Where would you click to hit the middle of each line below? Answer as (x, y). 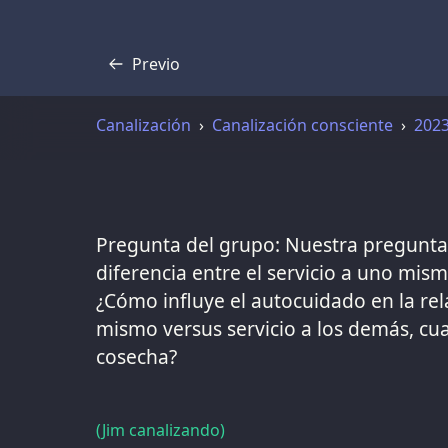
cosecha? (136, 356)
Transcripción (167, 74)
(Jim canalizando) (160, 430)
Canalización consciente (302, 124)
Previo (156, 63)
